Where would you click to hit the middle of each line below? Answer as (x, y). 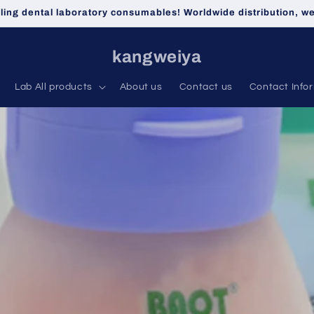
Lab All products (54, 87)
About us (141, 87)
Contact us (206, 87)
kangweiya (157, 57)
